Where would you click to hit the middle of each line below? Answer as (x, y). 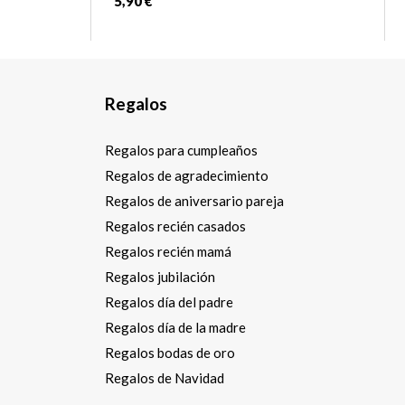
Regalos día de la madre (175, 327)
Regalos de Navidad (165, 377)
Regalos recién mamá (168, 251)
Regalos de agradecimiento (187, 175)
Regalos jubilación (160, 276)
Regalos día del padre (169, 301)
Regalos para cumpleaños (181, 150)
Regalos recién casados (175, 226)
